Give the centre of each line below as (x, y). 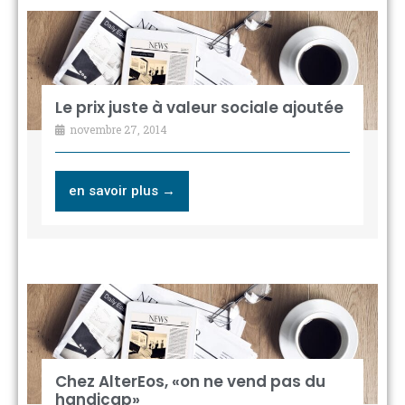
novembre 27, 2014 (117, 130)
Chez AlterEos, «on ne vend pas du (190, 381)
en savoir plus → (122, 191)
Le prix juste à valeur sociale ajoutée (199, 108)
